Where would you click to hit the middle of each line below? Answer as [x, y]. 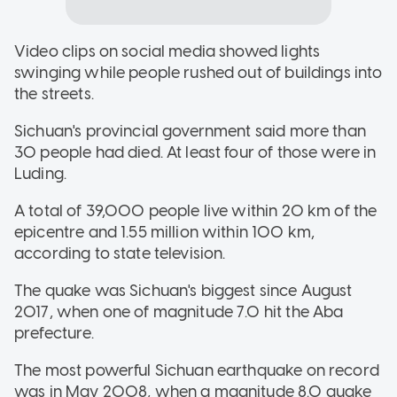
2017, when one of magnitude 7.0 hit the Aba [179, 311]
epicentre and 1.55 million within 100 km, [165, 232]
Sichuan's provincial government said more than [190, 131]
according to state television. [120, 253]
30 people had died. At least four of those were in [195, 152]
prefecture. [54, 333]
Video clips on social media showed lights [167, 51]
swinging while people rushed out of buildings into [198, 72]
